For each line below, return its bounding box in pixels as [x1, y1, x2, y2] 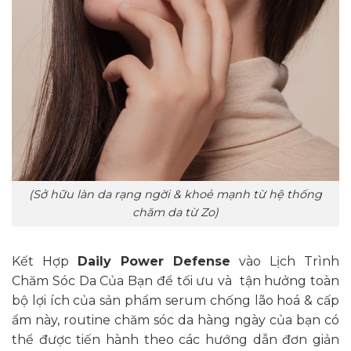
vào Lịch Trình [230, 253, 339, 269]
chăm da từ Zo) [132, 205, 219, 220]
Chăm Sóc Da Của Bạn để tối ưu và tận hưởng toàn [12, 273, 339, 288]
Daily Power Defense [78, 253, 230, 269]
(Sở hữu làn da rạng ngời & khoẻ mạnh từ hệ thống [29, 187, 322, 202]
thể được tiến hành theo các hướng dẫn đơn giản [12, 331, 339, 347]
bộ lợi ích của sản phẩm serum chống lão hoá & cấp [12, 292, 339, 308]
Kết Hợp [12, 253, 78, 269]
